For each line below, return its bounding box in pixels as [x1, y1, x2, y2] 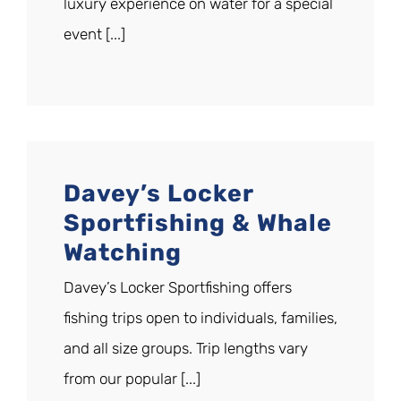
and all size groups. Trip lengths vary [64, 339, 308, 358]
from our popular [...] [64, 370, 200, 388]
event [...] [64, 25, 125, 44]
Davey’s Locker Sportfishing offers [64, 278, 292, 297]
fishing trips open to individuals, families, [64, 309, 337, 328]
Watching [64, 238, 182, 268]
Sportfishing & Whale [64, 209, 332, 238]
